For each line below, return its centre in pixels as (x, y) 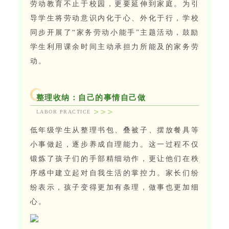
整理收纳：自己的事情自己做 (91, 98)
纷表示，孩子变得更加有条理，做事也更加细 (114, 188)
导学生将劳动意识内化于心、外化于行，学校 (114, 18)
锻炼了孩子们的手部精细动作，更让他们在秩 (114, 159)
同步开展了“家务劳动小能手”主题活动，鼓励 (114, 33)
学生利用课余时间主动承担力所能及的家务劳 (114, 47)
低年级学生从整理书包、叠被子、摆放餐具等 (114, 130)
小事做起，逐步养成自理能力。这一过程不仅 (114, 145)
